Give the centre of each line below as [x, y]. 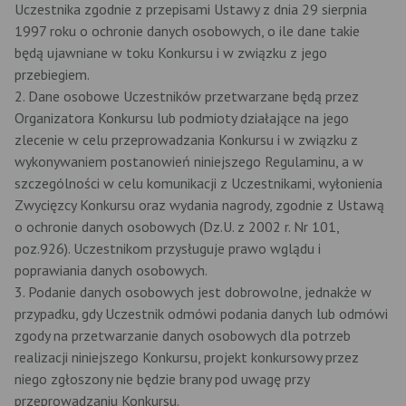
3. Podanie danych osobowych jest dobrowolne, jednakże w [193, 292]
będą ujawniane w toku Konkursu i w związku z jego [171, 53]
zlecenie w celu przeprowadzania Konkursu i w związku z [186, 140]
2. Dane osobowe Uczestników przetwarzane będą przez [187, 96]
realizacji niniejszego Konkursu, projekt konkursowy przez [187, 357]
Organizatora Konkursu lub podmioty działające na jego [182, 118]
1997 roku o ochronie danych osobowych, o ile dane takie [187, 31]
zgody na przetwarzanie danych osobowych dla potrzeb [183, 335]
